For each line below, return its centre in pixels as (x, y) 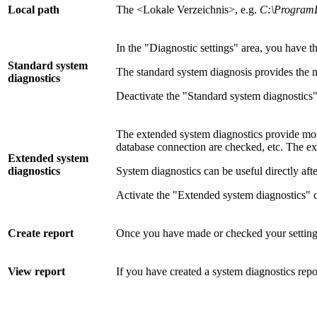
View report (36, 272)
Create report (41, 234)
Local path (34, 10)
